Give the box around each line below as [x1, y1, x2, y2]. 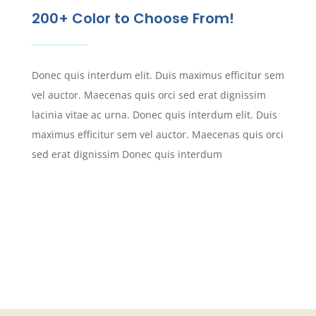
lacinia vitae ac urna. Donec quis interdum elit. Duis [31, 108, 277, 122]
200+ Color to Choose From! [31, 8, 234, 29]
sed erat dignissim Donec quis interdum [31, 147, 225, 162]
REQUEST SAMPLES [59, 205, 162, 219]
